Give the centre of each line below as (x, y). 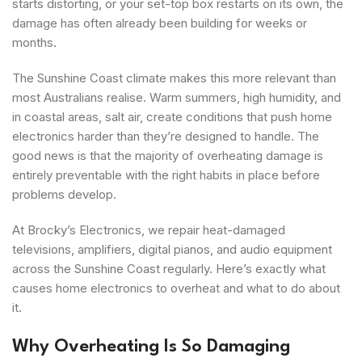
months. (34, 42)
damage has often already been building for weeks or (160, 23)
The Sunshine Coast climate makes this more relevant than (174, 78)
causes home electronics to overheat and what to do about (176, 288)
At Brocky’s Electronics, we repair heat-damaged (149, 229)
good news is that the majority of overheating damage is (168, 155)
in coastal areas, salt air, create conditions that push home (172, 116)
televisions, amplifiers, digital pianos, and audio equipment (172, 249)
